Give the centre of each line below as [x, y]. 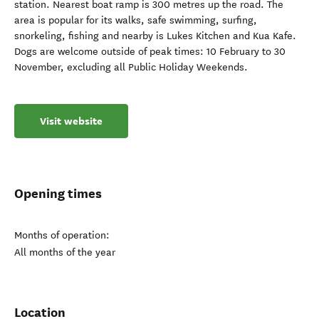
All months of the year [65, 252]
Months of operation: [62, 235]
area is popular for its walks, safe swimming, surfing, [136, 20]
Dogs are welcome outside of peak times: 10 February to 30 [150, 52]
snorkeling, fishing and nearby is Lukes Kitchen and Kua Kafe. [155, 36]
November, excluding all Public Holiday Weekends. [131, 67]
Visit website [71, 121]
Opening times [58, 193]
